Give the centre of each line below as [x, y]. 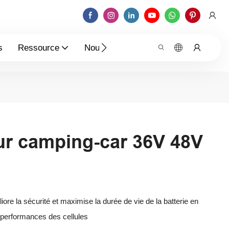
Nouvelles [103, 48]
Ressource [39, 48]
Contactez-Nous [178, 48]
